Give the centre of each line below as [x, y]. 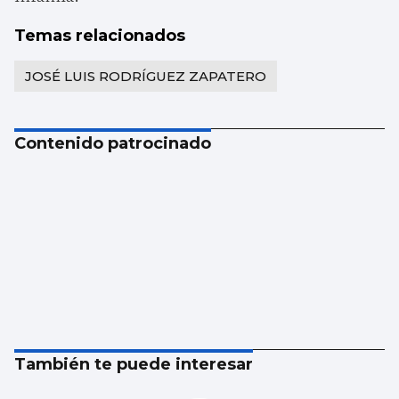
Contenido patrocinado [113, 143]
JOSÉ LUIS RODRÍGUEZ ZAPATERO [146, 76]
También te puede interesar [134, 364]
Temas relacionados [100, 35]
